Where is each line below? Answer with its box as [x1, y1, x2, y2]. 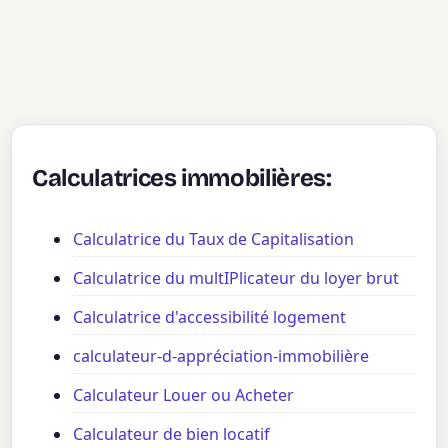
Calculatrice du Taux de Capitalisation [73, 228, 355, 251]
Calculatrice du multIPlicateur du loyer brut [73, 267, 400, 290]
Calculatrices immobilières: [32, 163, 332, 192]
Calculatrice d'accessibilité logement [73, 306, 347, 329]
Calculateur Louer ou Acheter [73, 384, 295, 407]
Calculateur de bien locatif [73, 423, 271, 446]
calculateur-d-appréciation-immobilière [73, 345, 370, 368]
